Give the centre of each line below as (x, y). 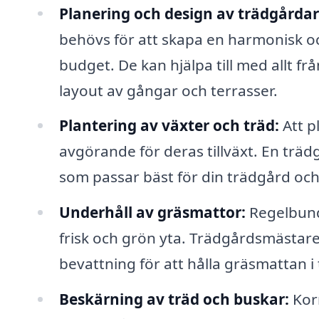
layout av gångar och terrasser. (168, 90)
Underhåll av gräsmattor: (152, 213)
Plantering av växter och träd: (169, 126)
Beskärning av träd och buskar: (174, 299)
